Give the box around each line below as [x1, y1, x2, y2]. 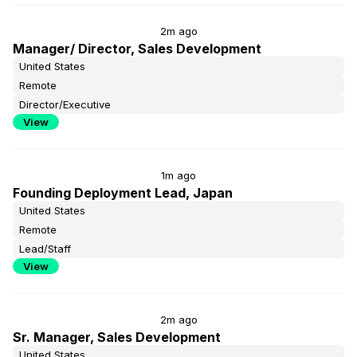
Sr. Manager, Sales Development [13, 329, 221, 345]
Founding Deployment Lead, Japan [13, 185, 233, 201]
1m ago [161, 169, 196, 182]
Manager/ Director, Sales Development [13, 41, 261, 57]
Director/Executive [19, 98, 111, 111]
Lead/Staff [19, 242, 71, 255]
